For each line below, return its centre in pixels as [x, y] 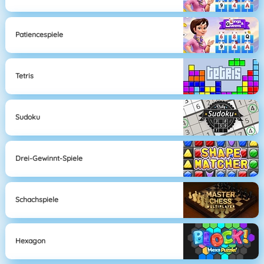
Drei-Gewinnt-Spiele [49, 159]
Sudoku [28, 117]
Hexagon [31, 241]
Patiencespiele [39, 35]
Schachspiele [37, 200]
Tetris [25, 76]
